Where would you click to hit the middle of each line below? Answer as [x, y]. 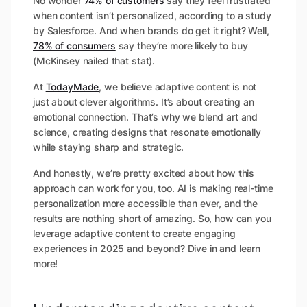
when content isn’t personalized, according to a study [152, 16]
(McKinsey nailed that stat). [94, 61]
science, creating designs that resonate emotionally [147, 132]
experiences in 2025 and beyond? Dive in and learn [147, 249]
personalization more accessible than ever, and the [145, 204]
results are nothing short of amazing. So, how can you [152, 219]
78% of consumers [74, 46]
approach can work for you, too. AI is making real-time [153, 188]
